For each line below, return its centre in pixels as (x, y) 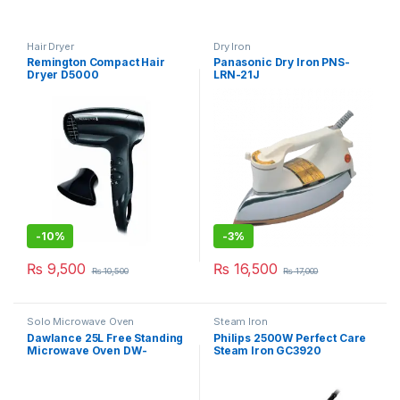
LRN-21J (237, 75)
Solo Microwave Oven (80, 322)
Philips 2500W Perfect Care (290, 338)
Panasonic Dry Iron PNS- (281, 62)
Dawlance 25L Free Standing (105, 338)
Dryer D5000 (62, 75)
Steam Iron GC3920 (267, 351)
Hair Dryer (50, 46)
